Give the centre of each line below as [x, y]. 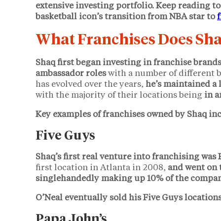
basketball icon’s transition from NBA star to [126, 17]
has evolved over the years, [91, 84]
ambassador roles [71, 74]
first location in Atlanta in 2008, [102, 168]
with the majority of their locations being [120, 95]
